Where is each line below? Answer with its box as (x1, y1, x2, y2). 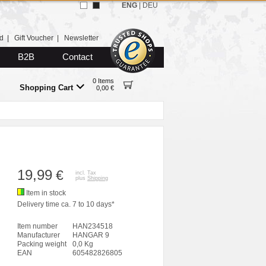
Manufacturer (17, 231, 60, 239)
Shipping (87, 175, 108, 181)
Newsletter (64, 34, 99, 42)
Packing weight (17, 240, 66, 248)
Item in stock (26, 189, 66, 197)
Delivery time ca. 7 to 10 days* (17, 200, 115, 208)
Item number (17, 222, 58, 230)
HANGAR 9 (72, 231, 109, 239)
